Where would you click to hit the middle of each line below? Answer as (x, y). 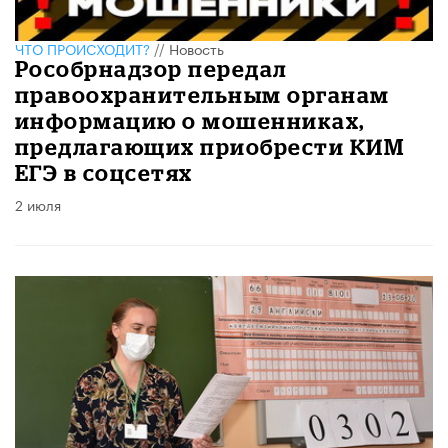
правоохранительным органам (202, 94)
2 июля (38, 203)
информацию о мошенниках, (190, 120)
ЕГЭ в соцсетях (104, 172)
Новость (196, 47)
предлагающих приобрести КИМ (210, 146)
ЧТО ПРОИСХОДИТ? (82, 47)
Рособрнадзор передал (151, 68)
